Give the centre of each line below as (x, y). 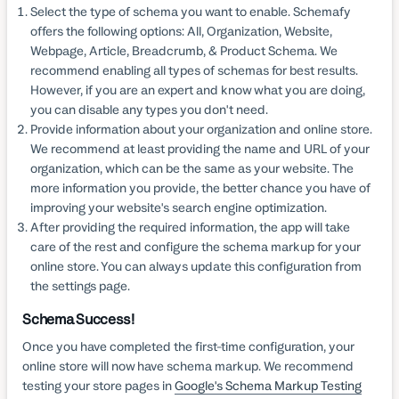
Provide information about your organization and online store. (201, 129)
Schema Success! (78, 319)
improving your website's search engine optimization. (178, 207)
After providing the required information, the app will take (190, 227)
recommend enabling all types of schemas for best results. (194, 70)
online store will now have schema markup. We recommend (188, 366)
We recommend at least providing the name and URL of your (199, 148)
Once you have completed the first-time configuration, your (189, 346)
